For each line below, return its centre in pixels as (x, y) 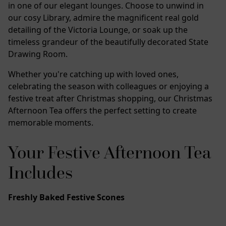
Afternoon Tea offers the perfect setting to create (102, 111)
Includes (40, 173)
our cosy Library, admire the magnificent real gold (103, 18)
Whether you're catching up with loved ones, (93, 74)
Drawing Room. (38, 54)
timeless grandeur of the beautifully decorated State (108, 42)
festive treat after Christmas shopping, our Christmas (110, 99)
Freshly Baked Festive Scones (66, 197)
